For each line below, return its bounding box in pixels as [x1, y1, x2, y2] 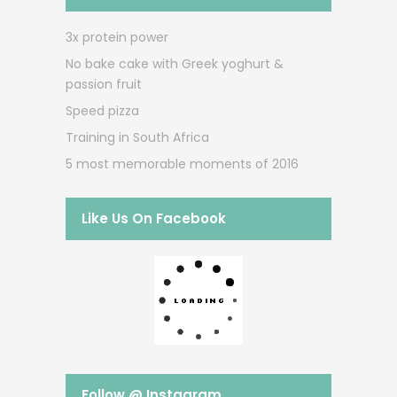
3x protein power [66, 27, 168, 46]
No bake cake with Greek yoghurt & [66, 54, 284, 73]
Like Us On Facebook [82, 208, 226, 228]
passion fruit [66, 74, 142, 93]
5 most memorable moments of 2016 [66, 154, 299, 173]
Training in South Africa [66, 128, 209, 146]
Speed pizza [66, 101, 139, 120]
